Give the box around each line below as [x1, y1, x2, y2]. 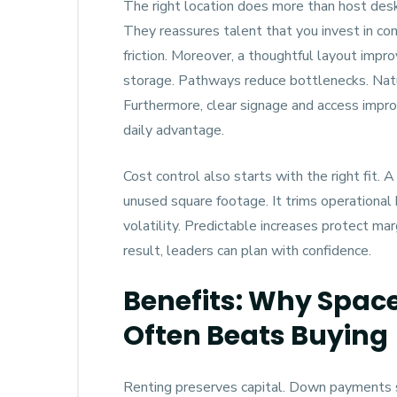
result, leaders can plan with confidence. [123, 241, 371, 261]
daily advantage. [123, 121, 224, 140]
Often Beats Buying [123, 317, 388, 354]
